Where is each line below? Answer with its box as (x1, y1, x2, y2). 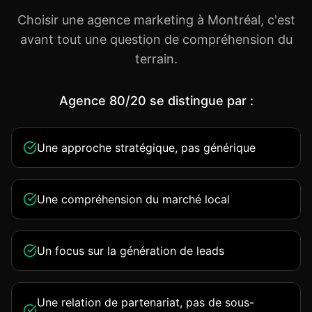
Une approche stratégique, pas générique (37, 141, 256, 155)
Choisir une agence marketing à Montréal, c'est (17, 13, 295, 27)
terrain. (134, 52, 178, 66)
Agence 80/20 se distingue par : (58, 93, 253, 108)
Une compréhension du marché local (37, 192, 230, 206)
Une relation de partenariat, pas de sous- (37, 295, 254, 309)
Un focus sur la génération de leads (37, 244, 224, 258)
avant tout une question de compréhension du (19, 32, 292, 47)
